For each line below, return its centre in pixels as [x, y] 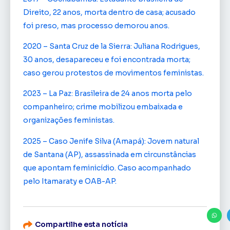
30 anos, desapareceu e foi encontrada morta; [107, 59]
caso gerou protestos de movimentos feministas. [113, 73]
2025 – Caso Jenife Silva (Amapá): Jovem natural [111, 141]
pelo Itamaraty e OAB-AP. [70, 181]
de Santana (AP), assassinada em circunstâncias [110, 154]
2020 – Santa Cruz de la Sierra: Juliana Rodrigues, [112, 46]
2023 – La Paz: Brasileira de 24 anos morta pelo [108, 94]
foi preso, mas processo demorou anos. [96, 25]
